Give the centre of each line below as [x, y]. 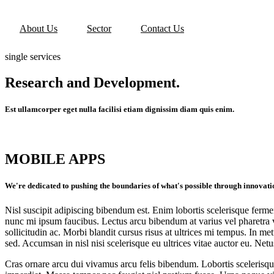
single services [33, 57]
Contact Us [162, 28]
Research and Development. [92, 82]
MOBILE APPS [55, 159]
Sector [99, 28]
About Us [39, 28]
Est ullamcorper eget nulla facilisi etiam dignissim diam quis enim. [120, 109]
